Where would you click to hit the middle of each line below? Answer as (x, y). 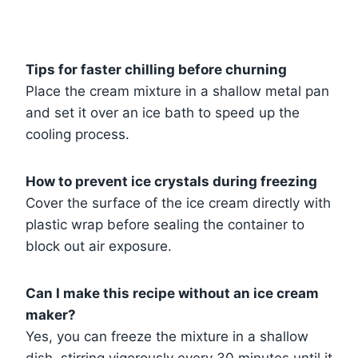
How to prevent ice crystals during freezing (171, 181)
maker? (51, 314)
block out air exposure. (99, 246)
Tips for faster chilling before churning (156, 69)
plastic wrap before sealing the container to (165, 224)
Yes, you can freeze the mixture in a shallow (167, 336)
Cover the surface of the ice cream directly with (178, 203)
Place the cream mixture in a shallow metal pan (177, 91)
